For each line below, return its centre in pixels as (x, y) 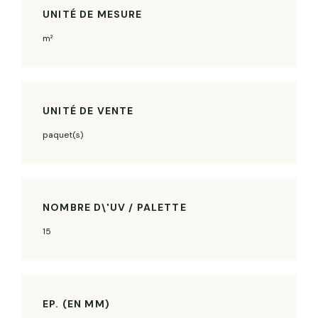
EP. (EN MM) (76, 303)
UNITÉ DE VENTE (88, 110)
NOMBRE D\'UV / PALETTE (115, 207)
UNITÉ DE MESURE (93, 14)
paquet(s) (63, 135)
